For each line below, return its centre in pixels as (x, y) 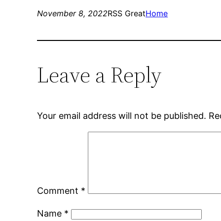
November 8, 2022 (73, 14)
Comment (59, 191)
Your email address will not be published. (122, 116)
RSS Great (127, 14)
